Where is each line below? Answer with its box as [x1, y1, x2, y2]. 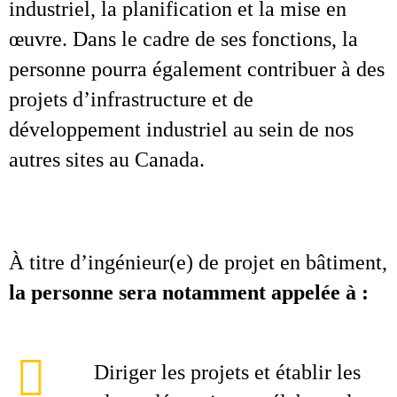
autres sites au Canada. [9, 148, 205, 171]
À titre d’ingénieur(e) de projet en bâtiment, [9, 251, 387, 274]
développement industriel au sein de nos [9, 118, 354, 141]
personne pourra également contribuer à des [9, 58, 385, 81]
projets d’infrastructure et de [9, 88, 253, 111]
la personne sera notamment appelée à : [9, 281, 369, 304]
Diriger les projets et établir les [94, 361, 361, 384]
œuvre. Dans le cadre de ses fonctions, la [9, 27, 358, 51]
